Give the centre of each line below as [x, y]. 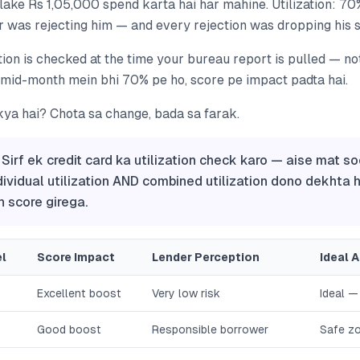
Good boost [69, 329]
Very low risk [186, 293]
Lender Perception [206, 257]
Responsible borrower [210, 329]
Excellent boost [79, 293]
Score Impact [76, 257]
